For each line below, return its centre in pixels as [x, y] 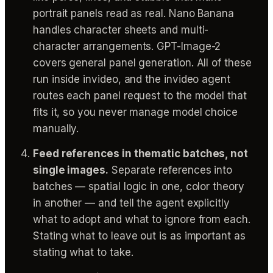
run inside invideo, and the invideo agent [132, 79]
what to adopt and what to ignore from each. [142, 219]
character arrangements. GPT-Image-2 [127, 46]
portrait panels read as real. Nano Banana [133, 13]
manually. [56, 128]
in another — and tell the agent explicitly [131, 203]
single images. [71, 170]
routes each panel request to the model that [140, 95]
